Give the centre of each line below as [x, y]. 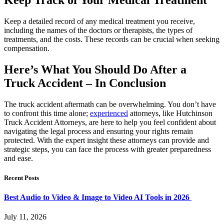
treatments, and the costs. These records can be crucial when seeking [112, 39]
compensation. [27, 48]
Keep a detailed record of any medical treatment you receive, [99, 21]
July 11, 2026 [25, 217]
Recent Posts [21, 177]
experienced [109, 113]
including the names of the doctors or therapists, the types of [98, 30]
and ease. [18, 158]
